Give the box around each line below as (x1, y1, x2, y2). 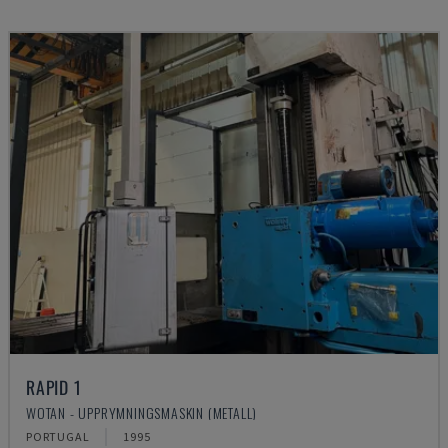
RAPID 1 (26, 374, 82, 400)
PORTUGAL (26, 429, 90, 444)
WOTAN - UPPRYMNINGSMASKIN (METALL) (26, 402, 258, 423)
